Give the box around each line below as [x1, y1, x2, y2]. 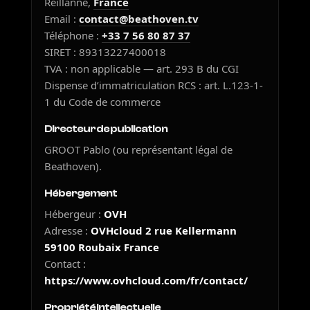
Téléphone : [44, 28, 102, 42]
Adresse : [44, 224, 91, 237]
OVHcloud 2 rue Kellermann [91, 224, 237, 237]
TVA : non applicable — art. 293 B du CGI [44, 62, 239, 75]
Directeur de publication [44, 122, 168, 135]
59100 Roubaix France [44, 240, 160, 254]
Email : [44, 12, 80, 26]
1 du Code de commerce [44, 95, 161, 109]
